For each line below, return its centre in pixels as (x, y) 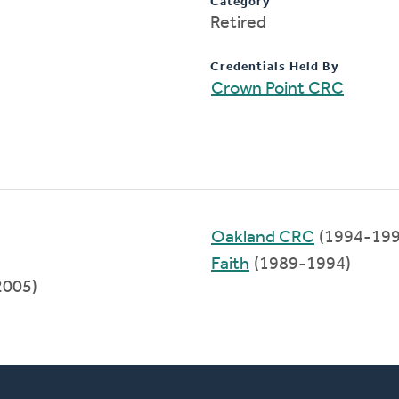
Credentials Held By (275, 67)
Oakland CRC (263, 237)
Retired (238, 23)
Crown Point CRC (277, 89)
